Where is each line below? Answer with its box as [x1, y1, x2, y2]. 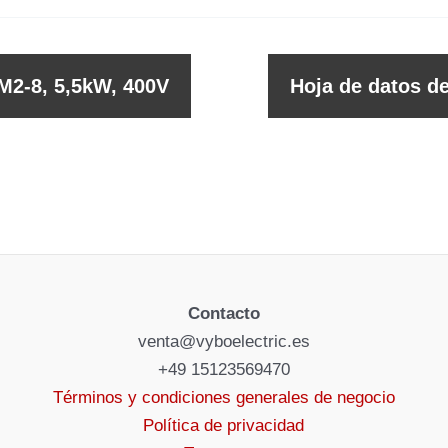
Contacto [187, 304, 260, 323]
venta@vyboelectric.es [137, 332, 310, 351]
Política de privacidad [143, 416, 305, 435]
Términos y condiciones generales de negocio [52, 388, 395, 407]
